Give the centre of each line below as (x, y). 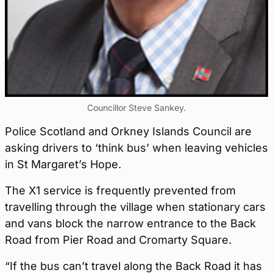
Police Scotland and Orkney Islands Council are (128, 131)
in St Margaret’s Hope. (63, 164)
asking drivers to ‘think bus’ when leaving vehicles (136, 148)
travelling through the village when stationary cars (135, 207)
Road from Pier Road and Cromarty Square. (118, 240)
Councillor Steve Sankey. (136, 108)
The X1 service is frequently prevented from (120, 190)
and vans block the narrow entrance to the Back (130, 223)
